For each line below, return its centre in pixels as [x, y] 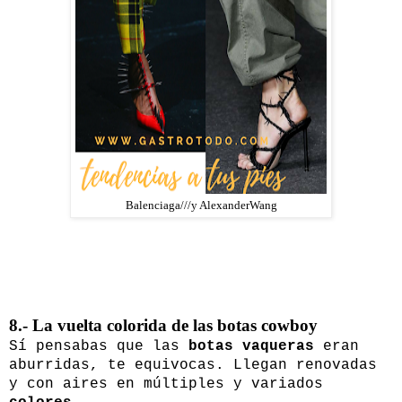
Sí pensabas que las [99, 347]
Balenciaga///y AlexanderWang [201, 206]
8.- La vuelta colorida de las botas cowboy [163, 326]
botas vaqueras [251, 347]
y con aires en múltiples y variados [166, 385]
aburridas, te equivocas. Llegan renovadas [193, 366]
